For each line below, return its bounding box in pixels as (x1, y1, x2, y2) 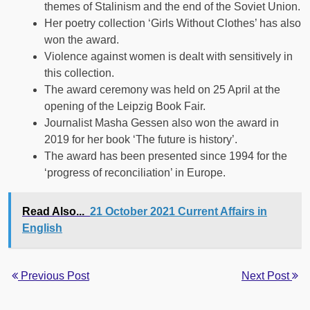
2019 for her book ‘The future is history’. (44, 134, 237, 146)
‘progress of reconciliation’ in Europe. (44, 167, 226, 179)
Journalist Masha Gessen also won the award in (44, 117, 279, 129)
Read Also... (22, 206, 84, 218)
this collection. (44, 67, 114, 80)
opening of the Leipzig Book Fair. (44, 100, 206, 113)
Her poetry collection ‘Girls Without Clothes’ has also (44, 17, 301, 30)
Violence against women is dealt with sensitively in (44, 51, 293, 63)
